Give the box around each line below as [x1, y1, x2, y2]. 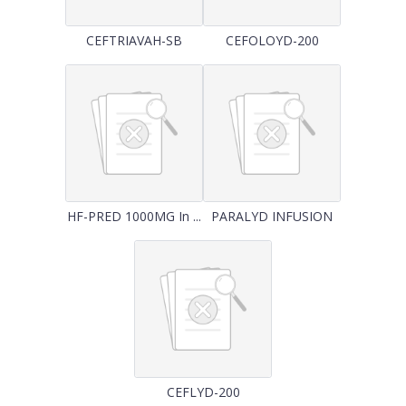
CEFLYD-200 [166, 383, 240, 401]
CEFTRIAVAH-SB [86, 32, 182, 49]
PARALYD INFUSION [211, 208, 333, 225]
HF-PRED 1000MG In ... [67, 208, 201, 225]
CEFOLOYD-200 [225, 32, 319, 49]
